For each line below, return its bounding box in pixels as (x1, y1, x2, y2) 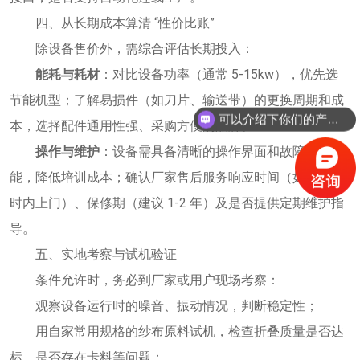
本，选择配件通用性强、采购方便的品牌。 (10, 117, 254, 133)
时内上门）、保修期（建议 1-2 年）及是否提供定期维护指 (10, 194, 344, 211)
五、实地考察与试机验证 (35, 246, 177, 262)
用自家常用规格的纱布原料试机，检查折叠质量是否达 (35, 323, 344, 339)
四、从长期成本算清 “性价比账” (35, 14, 215, 31)
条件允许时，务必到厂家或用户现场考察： (35, 272, 280, 288)
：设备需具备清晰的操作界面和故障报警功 (100, 143, 344, 159)
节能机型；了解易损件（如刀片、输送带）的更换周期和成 (10, 92, 344, 108)
